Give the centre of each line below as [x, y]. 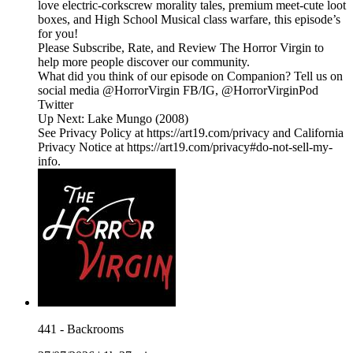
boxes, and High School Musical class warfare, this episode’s [189, 20]
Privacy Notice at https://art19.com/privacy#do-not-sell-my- [185, 147]
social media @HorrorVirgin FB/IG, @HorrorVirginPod [178, 91]
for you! [58, 34]
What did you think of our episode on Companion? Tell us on [190, 76]
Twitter [56, 105]
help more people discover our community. [144, 62]
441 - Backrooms [81, 329]
